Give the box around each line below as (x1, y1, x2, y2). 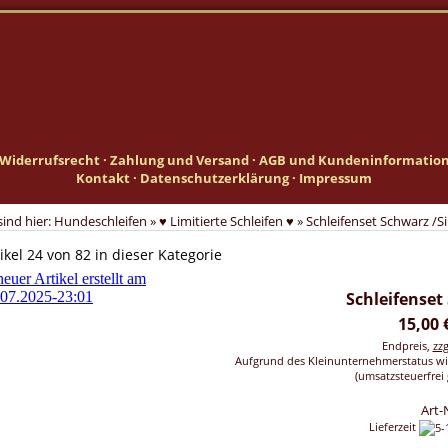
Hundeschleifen (54, 212, 147, 230)
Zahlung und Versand (110, 151, 249, 169)
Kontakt (76, 169, 130, 187)
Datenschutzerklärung (140, 169, 289, 187)
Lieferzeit (368, 419, 419, 434)
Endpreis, (381, 338, 433, 353)
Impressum (299, 169, 372, 187)
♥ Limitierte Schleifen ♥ (159, 212, 294, 230)
